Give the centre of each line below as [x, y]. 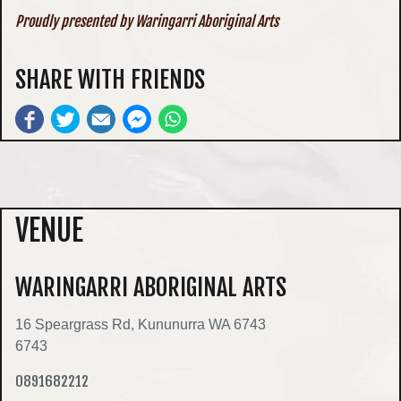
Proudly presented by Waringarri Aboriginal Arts [147, 21]
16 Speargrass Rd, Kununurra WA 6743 [141, 325]
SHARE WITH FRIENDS [110, 79]
